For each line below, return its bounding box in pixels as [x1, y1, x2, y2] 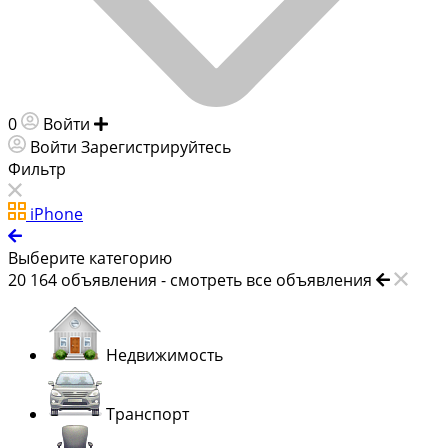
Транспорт [106, 402, 189, 425]
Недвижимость [106, 343, 223, 366]
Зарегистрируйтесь [81, 135, 231, 158]
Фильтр [8, 157, 66, 180]
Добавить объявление [112, 112, 287, 135]
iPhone [30, 202, 83, 225]
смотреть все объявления [170, 268, 372, 291]
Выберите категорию [8, 246, 172, 269]
